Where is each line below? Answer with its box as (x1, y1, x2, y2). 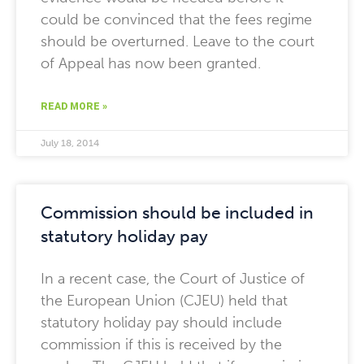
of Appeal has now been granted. (41, 54, 261, 72)
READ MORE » (41, 101, 107, 112)
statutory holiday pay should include (41, 314, 282, 331)
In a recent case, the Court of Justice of (41, 270, 305, 288)
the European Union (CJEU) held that (41, 292, 288, 310)
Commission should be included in (41, 202, 314, 223)
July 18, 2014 (41, 137, 99, 149)
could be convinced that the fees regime (41, 11, 312, 28)
